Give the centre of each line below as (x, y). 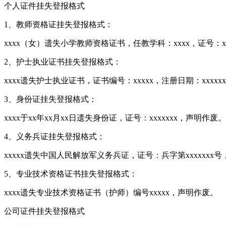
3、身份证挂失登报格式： (50, 99)
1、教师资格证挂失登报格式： (59, 24)
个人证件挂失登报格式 (44, 6)
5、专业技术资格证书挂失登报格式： (71, 174)
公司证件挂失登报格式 (44, 211)
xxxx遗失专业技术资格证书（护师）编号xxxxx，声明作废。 (111, 192)
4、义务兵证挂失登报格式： (54, 136)
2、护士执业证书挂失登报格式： (63, 62)
